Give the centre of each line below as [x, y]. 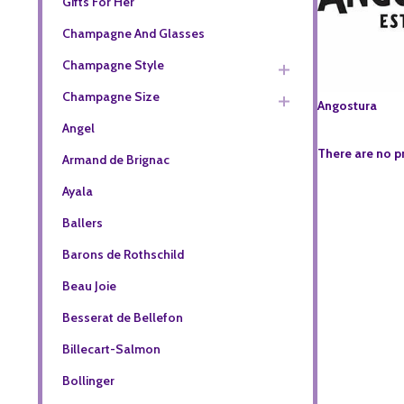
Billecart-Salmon [111, 349]
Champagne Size [110, 96]
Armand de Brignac [115, 159]
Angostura [347, 105]
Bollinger [88, 380]
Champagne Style [113, 64]
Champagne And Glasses [133, 33]
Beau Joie [89, 285]
